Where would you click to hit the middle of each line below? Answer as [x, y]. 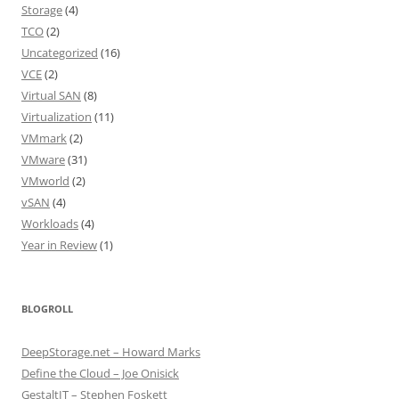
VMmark [44, 138]
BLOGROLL [47, 309]
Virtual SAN [51, 96]
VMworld [45, 181]
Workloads [50, 224]
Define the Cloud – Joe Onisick [100, 374]
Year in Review [59, 245]
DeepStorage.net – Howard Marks [111, 352]
